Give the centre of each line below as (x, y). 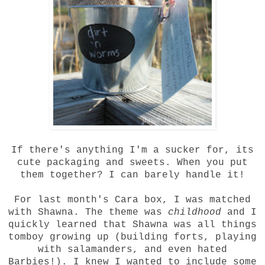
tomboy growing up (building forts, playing (132, 237)
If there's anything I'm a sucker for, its (132, 151)
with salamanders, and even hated (132, 250)
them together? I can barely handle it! (132, 175)
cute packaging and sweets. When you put (132, 163)
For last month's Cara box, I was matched (132, 200)
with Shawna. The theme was (88, 213)
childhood (195, 213)
